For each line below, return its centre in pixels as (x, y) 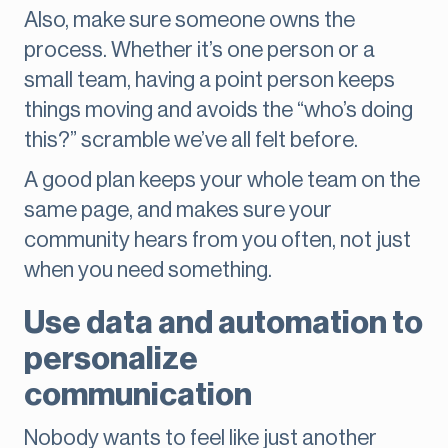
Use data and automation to (223, 323)
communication (138, 395)
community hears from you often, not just (217, 240)
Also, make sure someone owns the (189, 20)
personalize (111, 359)
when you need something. (148, 270)
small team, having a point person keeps (209, 80)
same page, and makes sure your (178, 210)
